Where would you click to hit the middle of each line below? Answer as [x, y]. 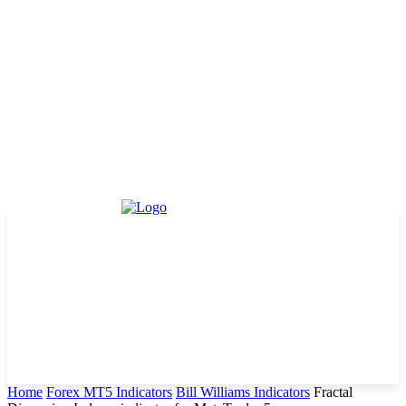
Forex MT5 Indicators [109, 392]
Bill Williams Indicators [243, 392]
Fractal [333, 392]
